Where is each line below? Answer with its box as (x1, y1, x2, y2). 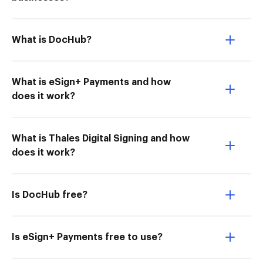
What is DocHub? (12, 35, 92, 45)
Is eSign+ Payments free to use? (12, 232, 163, 242)
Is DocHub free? (12, 190, 87, 200)
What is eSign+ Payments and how (12, 77, 171, 87)
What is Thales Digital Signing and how (12, 134, 190, 143)
